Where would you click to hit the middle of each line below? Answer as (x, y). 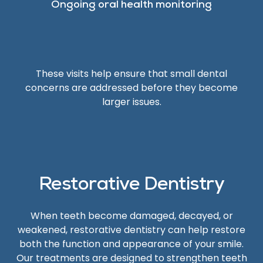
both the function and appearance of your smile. (131, 244)
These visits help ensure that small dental (131, 74)
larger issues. (131, 102)
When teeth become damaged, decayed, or (131, 216)
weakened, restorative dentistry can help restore (131, 230)
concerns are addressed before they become (131, 88)
